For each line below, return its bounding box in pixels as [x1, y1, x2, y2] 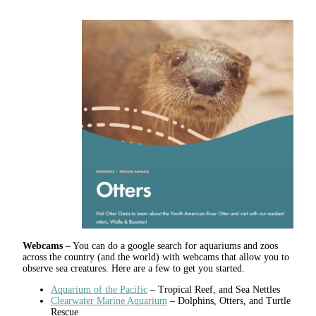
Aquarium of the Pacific [51, 284, 147, 296]
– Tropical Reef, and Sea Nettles [147, 284, 280, 296]
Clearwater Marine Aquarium [51, 296, 167, 307]
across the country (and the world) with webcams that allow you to [23, 252, 289, 263]
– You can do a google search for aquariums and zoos [63, 241, 278, 252]
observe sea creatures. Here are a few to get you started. [23, 263, 245, 274]
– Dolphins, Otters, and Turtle [167, 296, 291, 307]
